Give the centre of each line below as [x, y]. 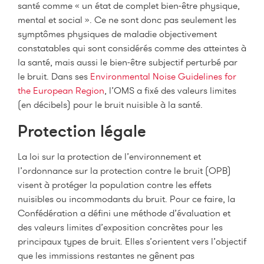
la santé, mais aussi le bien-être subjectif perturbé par [128, 62]
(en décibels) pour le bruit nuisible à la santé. [110, 105]
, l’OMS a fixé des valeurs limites [170, 91]
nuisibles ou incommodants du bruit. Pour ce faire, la [126, 199]
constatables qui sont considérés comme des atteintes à [132, 48]
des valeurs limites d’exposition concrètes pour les [120, 227]
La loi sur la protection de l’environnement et [109, 156]
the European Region [61, 91]
